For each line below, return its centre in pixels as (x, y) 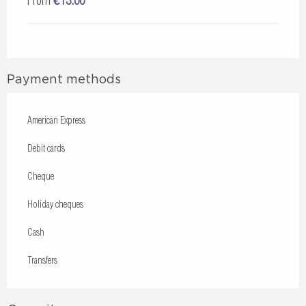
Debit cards (46, 148)
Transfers (42, 260)
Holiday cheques (55, 204)
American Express (56, 120)
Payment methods (64, 79)
